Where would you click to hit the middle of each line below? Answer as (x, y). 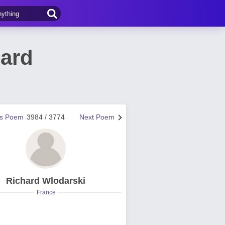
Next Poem (97, 117)
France (46, 192)
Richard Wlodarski (46, 181)
